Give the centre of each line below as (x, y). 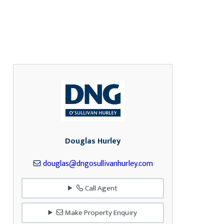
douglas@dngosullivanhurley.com (98, 164)
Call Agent (100, 188)
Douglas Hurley (93, 141)
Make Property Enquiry (100, 212)
